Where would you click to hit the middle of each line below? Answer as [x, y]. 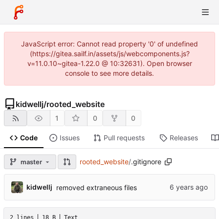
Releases [184, 138]
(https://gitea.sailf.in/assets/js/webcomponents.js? [109, 54]
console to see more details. [109, 73]
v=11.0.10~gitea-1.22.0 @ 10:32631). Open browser [109, 63]
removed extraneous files [97, 187]
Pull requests [124, 138]
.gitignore [146, 162]
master [31, 162]
